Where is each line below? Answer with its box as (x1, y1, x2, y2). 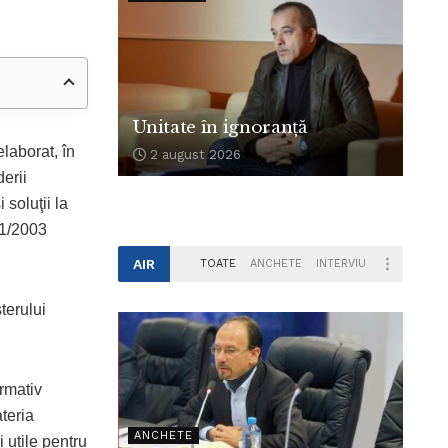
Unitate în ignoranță (133, 117, 307, 139)
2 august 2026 (146, 147, 242, 163)
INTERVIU (315, 257, 366, 271)
